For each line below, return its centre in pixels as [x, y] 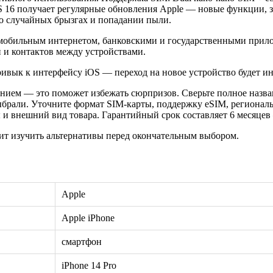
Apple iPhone [88, 218]
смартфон [82, 241]
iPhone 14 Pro [89, 265]
